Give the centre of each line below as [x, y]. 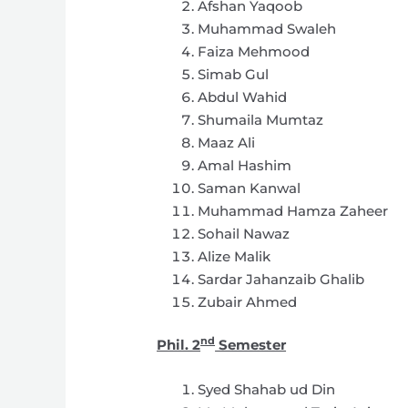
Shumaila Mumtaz [261, 119]
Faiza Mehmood [254, 51]
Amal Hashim [245, 165]
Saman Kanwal [250, 188]
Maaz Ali [227, 142]
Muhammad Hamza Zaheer [293, 210]
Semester [251, 345]
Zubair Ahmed [248, 301]
